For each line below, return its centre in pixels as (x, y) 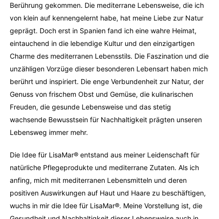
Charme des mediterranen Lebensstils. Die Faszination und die (109, 56)
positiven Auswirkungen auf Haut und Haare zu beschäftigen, (108, 193)
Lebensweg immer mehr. (49, 132)
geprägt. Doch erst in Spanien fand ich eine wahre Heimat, (103, 31)
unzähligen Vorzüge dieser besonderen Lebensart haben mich (109, 69)
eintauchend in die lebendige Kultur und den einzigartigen (102, 43)
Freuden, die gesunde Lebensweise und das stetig (90, 107)
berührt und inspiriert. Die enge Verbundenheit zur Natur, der (107, 81)
